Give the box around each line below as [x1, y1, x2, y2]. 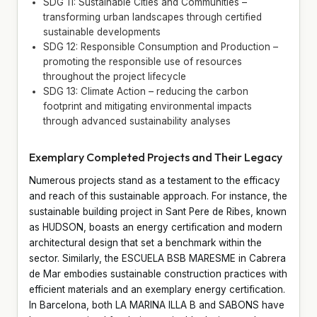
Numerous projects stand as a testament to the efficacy [29, 174, 280, 186]
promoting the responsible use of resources [43, 55, 242, 67]
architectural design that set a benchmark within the [29, 236, 262, 248]
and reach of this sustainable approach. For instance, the [29, 190, 287, 202]
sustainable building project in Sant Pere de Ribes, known [29, 205, 287, 217]
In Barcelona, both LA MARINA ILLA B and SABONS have [29, 299, 284, 311]
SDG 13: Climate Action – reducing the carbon [43, 85, 248, 97]
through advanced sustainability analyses [43, 115, 231, 127]
